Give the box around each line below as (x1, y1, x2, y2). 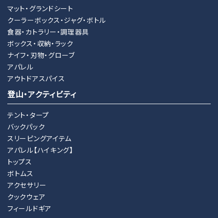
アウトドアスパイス (7, 73, 65, 84)
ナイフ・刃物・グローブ (7, 50, 75, 60)
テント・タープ (7, 110, 49, 120)
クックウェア (7, 192, 46, 202)
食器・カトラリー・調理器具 (7, 27, 90, 37)
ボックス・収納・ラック (7, 38, 73, 49)
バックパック (7, 122, 45, 132)
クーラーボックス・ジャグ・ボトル (7, 15, 107, 25)
